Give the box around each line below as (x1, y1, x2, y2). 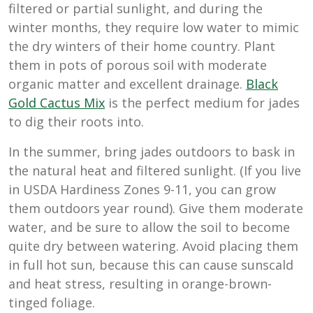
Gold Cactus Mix (8, 94, 105, 112)
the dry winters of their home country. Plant (8, 38, 275, 55)
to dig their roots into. (8, 113, 144, 131)
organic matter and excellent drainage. (8, 75, 246, 93)
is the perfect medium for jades (105, 94, 300, 112)
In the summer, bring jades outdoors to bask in (8, 143, 295, 161)
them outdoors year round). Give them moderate (8, 200, 303, 217)
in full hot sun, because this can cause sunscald (8, 256, 293, 274)
